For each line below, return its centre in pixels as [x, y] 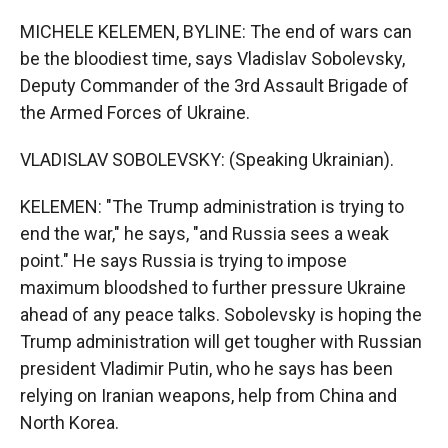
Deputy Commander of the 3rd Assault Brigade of [214, 85]
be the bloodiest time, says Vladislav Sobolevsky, [212, 58]
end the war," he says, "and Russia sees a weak [204, 233]
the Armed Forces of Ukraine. [135, 112]
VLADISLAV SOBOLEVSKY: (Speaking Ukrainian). [207, 159]
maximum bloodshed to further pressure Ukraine [213, 287]
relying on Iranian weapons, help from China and [208, 395]
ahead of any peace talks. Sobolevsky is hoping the [221, 314]
